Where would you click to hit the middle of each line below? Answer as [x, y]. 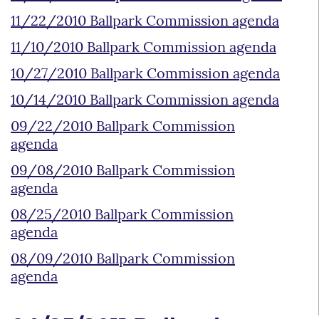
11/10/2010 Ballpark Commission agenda [143, 48]
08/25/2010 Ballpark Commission [122, 215]
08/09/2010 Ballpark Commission [123, 260]
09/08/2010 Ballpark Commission [123, 171]
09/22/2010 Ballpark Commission [123, 127]
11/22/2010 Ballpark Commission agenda [145, 22]
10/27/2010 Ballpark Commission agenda [145, 74]
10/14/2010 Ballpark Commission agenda [145, 101]
